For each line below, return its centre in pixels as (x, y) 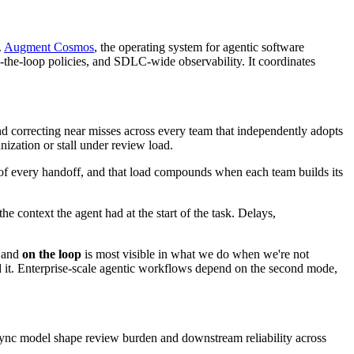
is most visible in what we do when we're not (195, 254)
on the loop (52, 254)
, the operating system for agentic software (199, 47)
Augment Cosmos (49, 47)
